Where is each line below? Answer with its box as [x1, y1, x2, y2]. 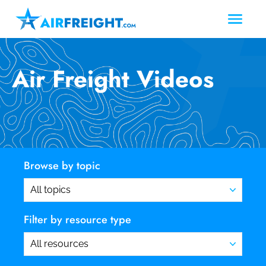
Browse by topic [24, 157, 100, 173]
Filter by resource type [24, 211, 131, 227]
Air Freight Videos [12, 61, 214, 96]
